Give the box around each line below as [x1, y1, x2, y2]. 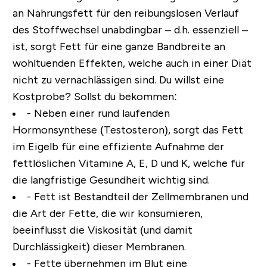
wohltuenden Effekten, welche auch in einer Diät [12, 57, 252, 70]
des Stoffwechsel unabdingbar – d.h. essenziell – [12, 24, 248, 36]
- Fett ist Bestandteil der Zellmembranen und [26, 191, 249, 203]
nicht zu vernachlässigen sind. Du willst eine [12, 74, 224, 86]
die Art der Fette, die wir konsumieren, [12, 207, 203, 220]
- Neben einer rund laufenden [26, 107, 170, 120]
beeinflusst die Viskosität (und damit [12, 224, 193, 237]
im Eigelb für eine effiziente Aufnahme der [12, 141, 224, 153]
